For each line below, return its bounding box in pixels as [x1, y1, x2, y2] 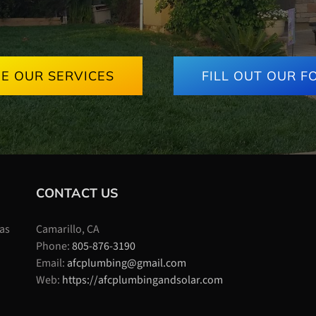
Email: [36, 255, 68, 272]
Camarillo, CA [36, 221, 100, 238]
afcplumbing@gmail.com [67, 255, 187, 272]
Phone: [36, 238, 73, 255]
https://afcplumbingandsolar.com [62, 272, 224, 288]
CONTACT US [36, 185, 119, 202]
